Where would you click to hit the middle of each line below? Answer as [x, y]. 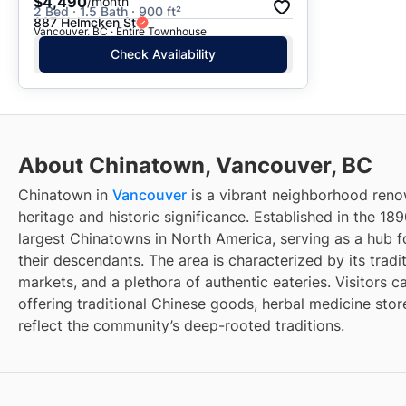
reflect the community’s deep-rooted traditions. [181, 325]
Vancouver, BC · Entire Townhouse [120, 31]
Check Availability [163, 53]
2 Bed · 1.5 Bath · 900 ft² [107, 11]
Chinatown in [65, 194]
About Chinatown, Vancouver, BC [195, 165]
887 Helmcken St [85, 23]
